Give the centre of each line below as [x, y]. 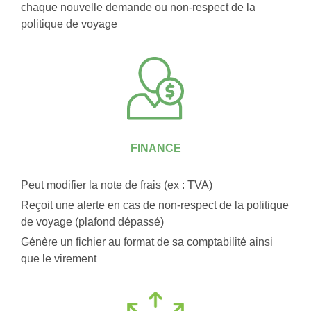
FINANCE [155, 149]
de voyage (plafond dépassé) [92, 222]
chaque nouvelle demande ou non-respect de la [138, 8]
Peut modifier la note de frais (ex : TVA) [117, 185]
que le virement [60, 259]
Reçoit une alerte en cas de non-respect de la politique [155, 205]
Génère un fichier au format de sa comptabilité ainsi [147, 242]
